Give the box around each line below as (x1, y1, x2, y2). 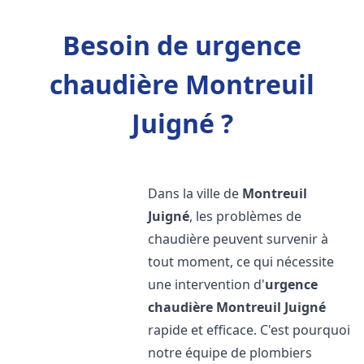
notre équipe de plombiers (148, 344, 313, 362)
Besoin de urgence (63, 28, 301, 63)
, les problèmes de (189, 207, 302, 225)
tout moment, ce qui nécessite (148, 253, 335, 271)
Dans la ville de (148, 184, 243, 202)
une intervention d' (148, 275, 266, 293)
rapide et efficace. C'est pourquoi (148, 321, 351, 339)
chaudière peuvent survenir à (148, 230, 329, 248)
